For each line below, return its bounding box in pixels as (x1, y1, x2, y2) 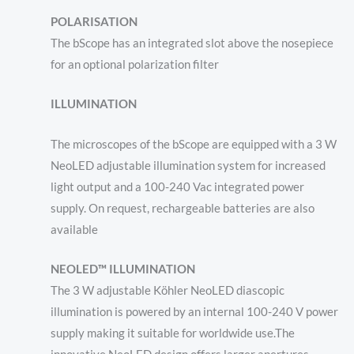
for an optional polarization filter (50, 58, 219, 71)
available (50, 222, 98, 236)
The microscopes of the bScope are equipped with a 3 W (50, 137, 337, 151)
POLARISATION (50, 15, 137, 28)
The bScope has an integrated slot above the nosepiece (50, 36, 333, 50)
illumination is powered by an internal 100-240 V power (50, 305, 338, 319)
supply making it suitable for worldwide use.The (50, 326, 295, 341)
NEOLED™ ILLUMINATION (50, 262, 195, 277)
